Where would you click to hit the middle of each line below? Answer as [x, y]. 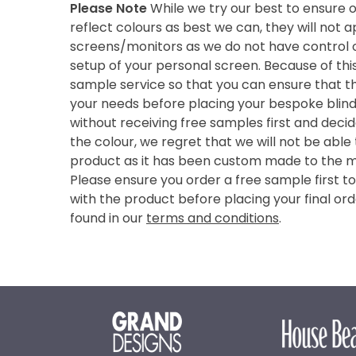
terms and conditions [212, 219]
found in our [108, 219]
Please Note [108, 9]
